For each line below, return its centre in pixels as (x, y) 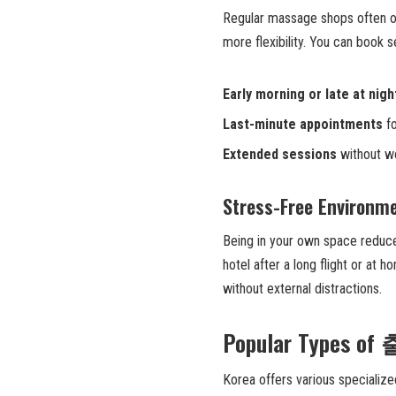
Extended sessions (280, 154)
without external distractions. (302, 288)
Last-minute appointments (303, 124)
